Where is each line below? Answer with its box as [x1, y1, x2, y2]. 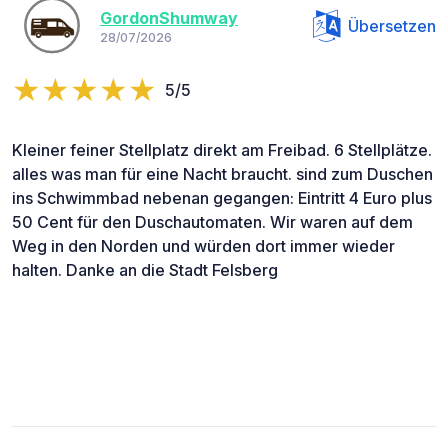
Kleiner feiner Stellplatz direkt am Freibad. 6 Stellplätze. [12, 139, 432, 160]
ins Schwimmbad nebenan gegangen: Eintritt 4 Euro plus [12, 187, 432, 208]
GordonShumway [100, 8, 238, 29]
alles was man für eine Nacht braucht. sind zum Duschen [12, 163, 433, 184]
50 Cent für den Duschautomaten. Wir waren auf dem [12, 211, 413, 232]
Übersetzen [348, 15, 436, 36]
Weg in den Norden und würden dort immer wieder [12, 235, 395, 256]
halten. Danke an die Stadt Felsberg [12, 259, 278, 280]
